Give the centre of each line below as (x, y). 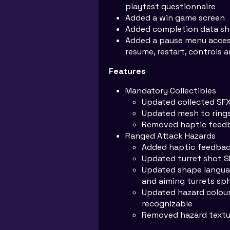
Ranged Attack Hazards (170, 136)
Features (127, 71)
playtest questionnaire (170, 6)
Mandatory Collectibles (171, 91)
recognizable (167, 204)
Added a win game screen (175, 18)
